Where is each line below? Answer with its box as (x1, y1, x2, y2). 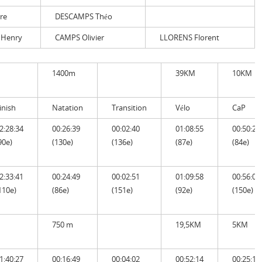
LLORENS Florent (160, 32, 219, 43)
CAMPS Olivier (55, 32, 104, 43)
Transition (112, 102, 147, 113)
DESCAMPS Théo (55, 11, 112, 22)
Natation (52, 102, 83, 113)
